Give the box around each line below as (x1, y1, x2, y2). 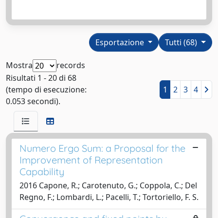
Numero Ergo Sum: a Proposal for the (19, 142, 185, 154)
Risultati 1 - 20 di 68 (6, 72, 76, 83)
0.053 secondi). (6, 95, 60, 107)
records (56, 59, 85, 71)
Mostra (6, 59, 33, 71)
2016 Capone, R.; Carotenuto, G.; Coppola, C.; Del (19, 180, 197, 191)
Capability (19, 165, 64, 178)
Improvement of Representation (19, 153, 163, 166)
